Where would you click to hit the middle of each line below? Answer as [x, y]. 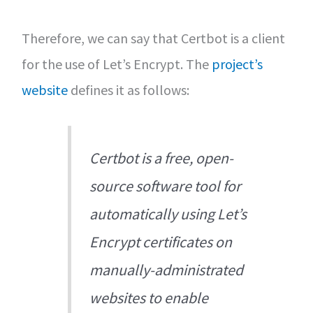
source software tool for [166, 186]
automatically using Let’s [168, 214]
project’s [237, 64]
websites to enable [149, 298]
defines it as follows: [128, 89]
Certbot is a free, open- [162, 158]
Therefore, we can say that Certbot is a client [153, 38]
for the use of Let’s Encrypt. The [116, 64]
